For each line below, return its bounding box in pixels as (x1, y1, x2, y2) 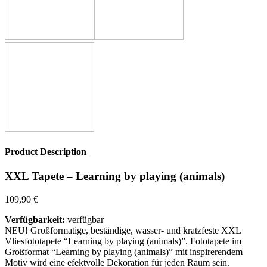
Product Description (5, 147, 86, 157)
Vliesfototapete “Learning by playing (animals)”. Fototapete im (5, 236, 241, 246)
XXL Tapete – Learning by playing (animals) (5, 170, 225, 183)
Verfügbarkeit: (5, 215, 65, 225)
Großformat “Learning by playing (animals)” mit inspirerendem (5, 247, 243, 257)
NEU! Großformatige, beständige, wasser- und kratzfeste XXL (5, 225, 241, 235)
